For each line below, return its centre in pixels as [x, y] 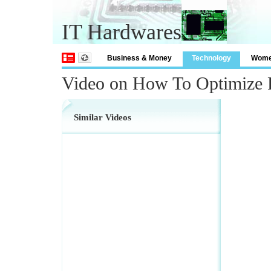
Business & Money [139, 58]
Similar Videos [103, 117]
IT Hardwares [122, 32]
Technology [211, 58]
